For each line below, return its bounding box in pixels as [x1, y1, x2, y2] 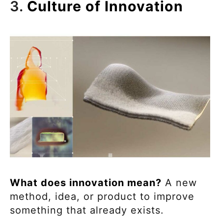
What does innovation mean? [10, 176, 162, 189]
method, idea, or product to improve [10, 190, 194, 202]
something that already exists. [10, 204, 167, 216]
